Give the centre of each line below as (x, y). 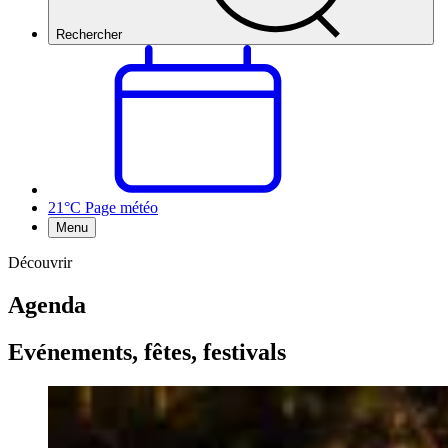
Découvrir (40, 262)
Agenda (47, 304)
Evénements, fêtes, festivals (147, 351)
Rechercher (89, 34)
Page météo (121, 207)
